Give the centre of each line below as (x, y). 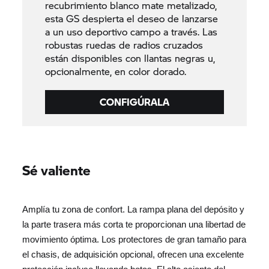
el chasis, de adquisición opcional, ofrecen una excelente (133, 254)
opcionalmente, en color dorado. (115, 71)
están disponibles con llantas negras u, (130, 58)
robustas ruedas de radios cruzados (124, 44)
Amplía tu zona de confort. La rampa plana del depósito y (134, 209)
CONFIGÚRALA (134, 101)
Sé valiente (57, 170)
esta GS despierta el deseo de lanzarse (131, 18)
